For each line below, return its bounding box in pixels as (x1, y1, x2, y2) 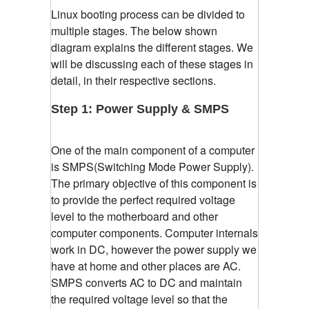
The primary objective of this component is (51, 175, 257, 192)
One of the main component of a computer (51, 142, 255, 159)
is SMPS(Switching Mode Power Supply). (51, 159, 254, 175)
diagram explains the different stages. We (51, 39, 253, 56)
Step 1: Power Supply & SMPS (51, 102, 229, 117)
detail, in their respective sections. (51, 72, 216, 89)
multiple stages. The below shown (51, 23, 217, 39)
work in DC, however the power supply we (51, 241, 257, 258)
